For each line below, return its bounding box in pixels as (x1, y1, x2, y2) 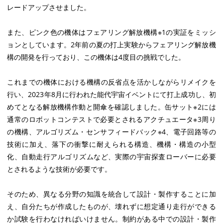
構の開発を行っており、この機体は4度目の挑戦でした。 (7, 52, 186, 62)
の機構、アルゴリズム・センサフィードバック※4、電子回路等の (7, 126, 216, 136)
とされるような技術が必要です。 (7, 164, 112, 174)
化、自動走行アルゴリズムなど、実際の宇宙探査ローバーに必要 (7, 151, 216, 161)
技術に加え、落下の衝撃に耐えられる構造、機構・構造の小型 (7, 139, 216, 149)
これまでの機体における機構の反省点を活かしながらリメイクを (7, 77, 216, 87)
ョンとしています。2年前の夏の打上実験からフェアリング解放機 (7, 39, 216, 49)
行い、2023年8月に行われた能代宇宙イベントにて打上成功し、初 (7, 89, 216, 99)
